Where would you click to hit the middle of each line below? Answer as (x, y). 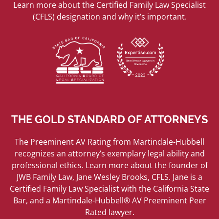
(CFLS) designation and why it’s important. (109, 17)
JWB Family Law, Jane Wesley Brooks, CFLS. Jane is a (109, 177)
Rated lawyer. (109, 212)
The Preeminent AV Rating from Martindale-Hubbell (109, 142)
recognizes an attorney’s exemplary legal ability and (109, 153)
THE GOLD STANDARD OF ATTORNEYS (109, 119)
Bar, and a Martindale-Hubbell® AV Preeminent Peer (109, 200)
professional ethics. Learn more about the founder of (109, 165)
